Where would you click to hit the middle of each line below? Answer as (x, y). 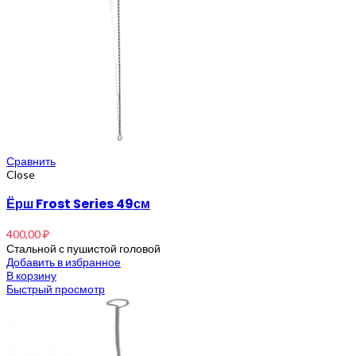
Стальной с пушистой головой (83, 248)
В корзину (31, 275)
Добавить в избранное (64, 261)
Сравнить (31, 161)
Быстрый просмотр (56, 288)
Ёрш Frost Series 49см (78, 203)
